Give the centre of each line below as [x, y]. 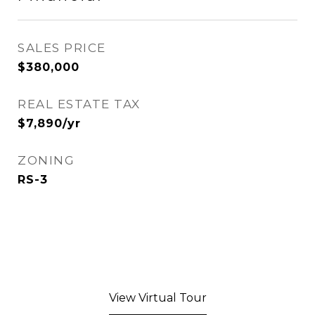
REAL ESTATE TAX [79, 104]
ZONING [46, 160]
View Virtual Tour [157, 298]
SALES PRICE [62, 48]
